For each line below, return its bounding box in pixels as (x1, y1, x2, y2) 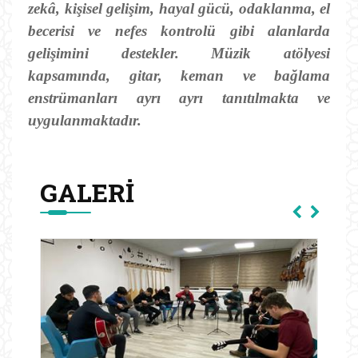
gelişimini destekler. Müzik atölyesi (28, 44, 330, 62)
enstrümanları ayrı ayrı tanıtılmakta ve (28, 89, 330, 106)
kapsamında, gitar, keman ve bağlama (28, 66, 330, 84)
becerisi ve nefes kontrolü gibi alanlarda (28, 22, 330, 39)
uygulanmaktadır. (28, 111, 141, 129)
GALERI (40, 174, 134, 209)
